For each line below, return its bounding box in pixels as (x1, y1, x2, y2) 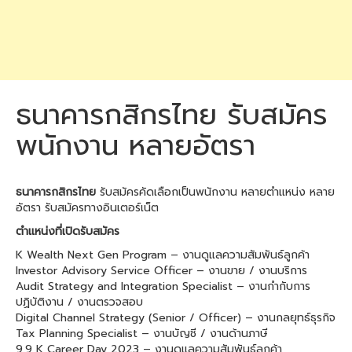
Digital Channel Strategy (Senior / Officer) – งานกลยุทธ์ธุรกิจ (16, 310, 335, 326)
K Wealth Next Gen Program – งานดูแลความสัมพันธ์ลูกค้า (16, 247, 310, 263)
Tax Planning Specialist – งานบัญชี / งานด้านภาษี (16, 325, 268, 342)
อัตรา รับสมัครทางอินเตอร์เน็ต (16, 200, 159, 216)
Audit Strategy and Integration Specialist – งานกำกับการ (16, 278, 310, 295)
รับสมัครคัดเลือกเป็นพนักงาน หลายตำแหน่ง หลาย (96, 184, 335, 200)
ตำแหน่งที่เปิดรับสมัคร (16, 223, 119, 240)
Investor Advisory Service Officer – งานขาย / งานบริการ (16, 262, 307, 279)
